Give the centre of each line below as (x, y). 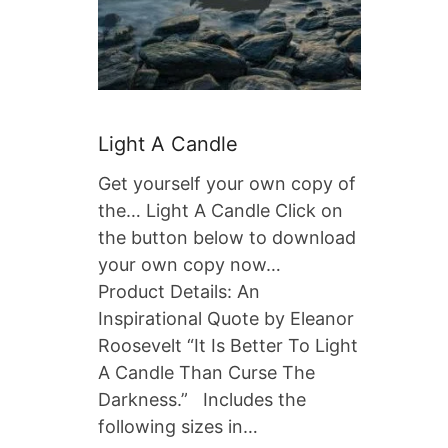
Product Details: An (179, 291)
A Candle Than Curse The (206, 372)
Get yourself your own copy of (227, 183)
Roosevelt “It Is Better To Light (228, 345)
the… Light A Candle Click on (220, 210)
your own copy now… (194, 264)
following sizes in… (178, 426)
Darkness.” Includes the (202, 399)
